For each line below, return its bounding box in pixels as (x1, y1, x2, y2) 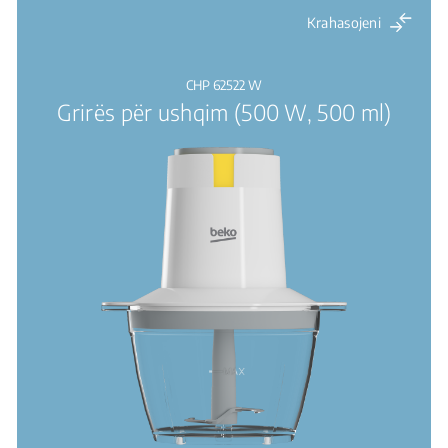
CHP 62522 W (185, 77, 262, 93)
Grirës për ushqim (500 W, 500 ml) (56, 98, 392, 126)
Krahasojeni (306, 14, 382, 31)
